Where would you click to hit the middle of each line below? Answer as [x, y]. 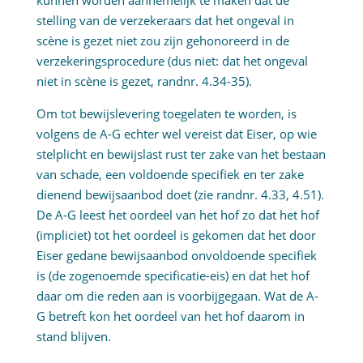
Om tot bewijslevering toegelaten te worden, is [166, 114]
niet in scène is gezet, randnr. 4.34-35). [144, 81]
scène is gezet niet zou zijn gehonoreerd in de [162, 41]
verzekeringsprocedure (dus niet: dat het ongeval [172, 61]
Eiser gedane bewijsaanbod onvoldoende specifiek [176, 256]
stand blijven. [73, 337]
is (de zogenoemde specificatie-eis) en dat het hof [173, 276]
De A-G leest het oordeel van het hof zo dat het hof [177, 215]
